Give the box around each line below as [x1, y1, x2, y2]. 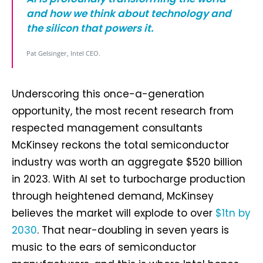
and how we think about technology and [26, 6, 231, 21]
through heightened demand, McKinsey [12, 189, 214, 204]
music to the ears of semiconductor [12, 240, 196, 255]
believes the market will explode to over [12, 206, 215, 221]
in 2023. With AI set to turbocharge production [12, 172, 245, 187]
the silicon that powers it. [26, 21, 153, 36]
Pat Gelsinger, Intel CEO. [26, 49, 100, 58]
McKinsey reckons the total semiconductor [12, 138, 229, 153]
